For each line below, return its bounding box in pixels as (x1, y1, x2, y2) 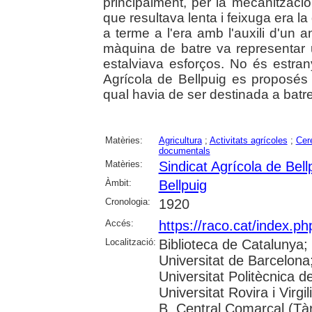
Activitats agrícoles (209, 135, 288, 146)
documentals (158, 146, 210, 156)
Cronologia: (104, 196, 150, 207)
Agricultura (158, 135, 202, 146)
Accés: (104, 218, 134, 228)
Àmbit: (104, 178, 132, 188)
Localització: (104, 237, 156, 247)
